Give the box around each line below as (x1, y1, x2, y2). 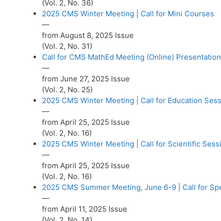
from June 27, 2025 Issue (42, 74, 130, 84)
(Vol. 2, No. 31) (42, 41, 92, 51)
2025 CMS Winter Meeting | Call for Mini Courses (42, 9, 214, 19)
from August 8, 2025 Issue (42, 31, 134, 40)
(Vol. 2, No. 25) (42, 85, 93, 95)
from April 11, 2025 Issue (42, 204, 129, 214)
